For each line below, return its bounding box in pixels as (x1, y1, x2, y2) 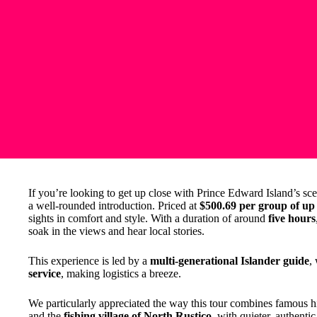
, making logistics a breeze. (61, 267, 181, 279)
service (28, 267, 61, 279)
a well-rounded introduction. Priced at (28, 200, 200, 212)
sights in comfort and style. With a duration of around (28, 212, 268, 224)
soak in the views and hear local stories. (28, 225, 204, 237)
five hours (268, 212, 316, 224)
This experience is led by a (28, 255, 150, 267)
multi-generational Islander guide (150, 255, 309, 267)
